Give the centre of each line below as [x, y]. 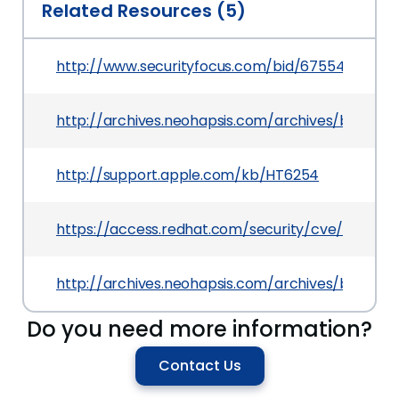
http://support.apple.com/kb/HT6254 [188, 175]
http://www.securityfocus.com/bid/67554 [201, 66]
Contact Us [199, 366]
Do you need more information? [199, 329]
